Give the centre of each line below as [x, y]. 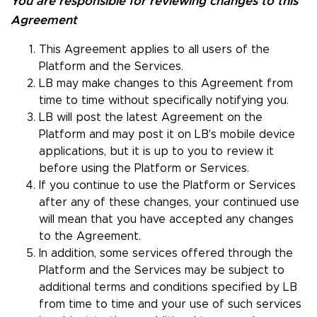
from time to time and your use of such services [170, 305]
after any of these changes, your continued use [169, 203]
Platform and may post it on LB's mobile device [167, 135]
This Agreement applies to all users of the [154, 50]
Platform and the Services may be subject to [162, 271]
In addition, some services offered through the [166, 254]
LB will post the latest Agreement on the [151, 118]
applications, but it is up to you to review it [156, 152]
